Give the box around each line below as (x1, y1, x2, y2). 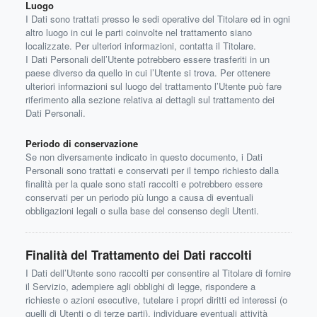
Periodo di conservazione (25, 137, 138, 150)
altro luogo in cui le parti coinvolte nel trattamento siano (25, 25, 252, 39)
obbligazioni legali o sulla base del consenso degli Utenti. (25, 204, 259, 217)
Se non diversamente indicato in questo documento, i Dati (25, 150, 263, 163)
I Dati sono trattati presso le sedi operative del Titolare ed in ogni (25, 12, 290, 25)
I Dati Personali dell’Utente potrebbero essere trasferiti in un (25, 52, 270, 66)
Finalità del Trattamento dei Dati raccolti (25, 246, 252, 263)
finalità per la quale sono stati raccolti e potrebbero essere (25, 177, 263, 190)
